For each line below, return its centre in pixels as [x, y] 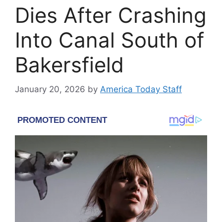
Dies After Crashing [111, 15]
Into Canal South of [110, 40]
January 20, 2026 [50, 89]
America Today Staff [141, 89]
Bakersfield [69, 65]
